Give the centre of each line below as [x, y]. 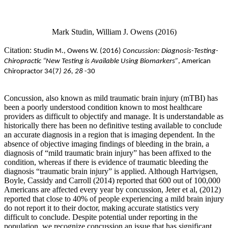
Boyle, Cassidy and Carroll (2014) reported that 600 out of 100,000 [112, 180]
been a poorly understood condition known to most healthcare [103, 107]
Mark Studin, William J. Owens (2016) [114, 32]
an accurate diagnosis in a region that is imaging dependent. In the [109, 134]
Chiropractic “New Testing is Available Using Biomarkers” [91, 61]
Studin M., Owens [61, 51]
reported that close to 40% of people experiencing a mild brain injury [114, 198]
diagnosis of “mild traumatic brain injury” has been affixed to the [108, 153]
